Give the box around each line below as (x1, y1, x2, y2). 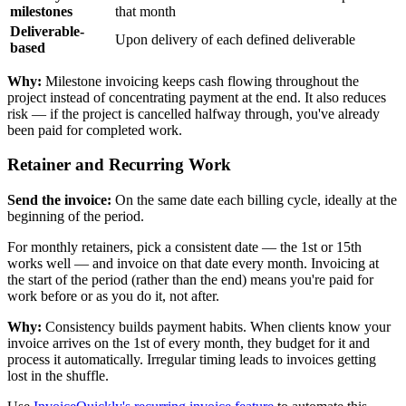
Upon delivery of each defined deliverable (115, 31, 355, 47)
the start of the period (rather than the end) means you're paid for (7, 272, 373, 288)
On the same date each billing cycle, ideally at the (111, 192, 397, 208)
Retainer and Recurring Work (7, 155, 231, 175)
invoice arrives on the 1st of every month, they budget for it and (7, 335, 370, 352)
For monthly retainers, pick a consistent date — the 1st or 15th (7, 239, 362, 256)
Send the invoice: (7, 192, 111, 208)
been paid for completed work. (7, 121, 182, 138)
